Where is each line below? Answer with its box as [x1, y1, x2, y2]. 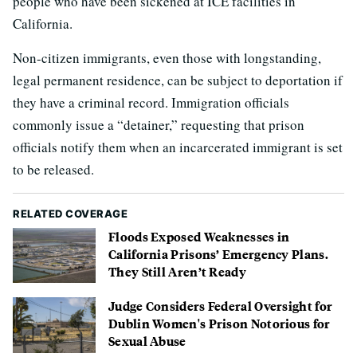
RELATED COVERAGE [13, 207, 127, 221]
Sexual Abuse [108, 331, 186, 351]
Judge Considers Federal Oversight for [108, 296, 333, 316]
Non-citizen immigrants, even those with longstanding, [13, 49, 321, 68]
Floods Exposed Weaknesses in [108, 227, 290, 246]
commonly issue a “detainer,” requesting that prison [13, 116, 304, 135]
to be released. [13, 160, 94, 179]
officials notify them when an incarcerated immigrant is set [13, 138, 343, 157]
